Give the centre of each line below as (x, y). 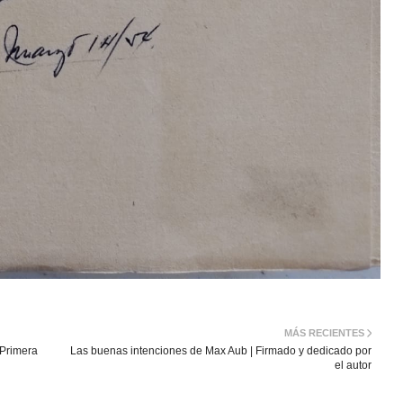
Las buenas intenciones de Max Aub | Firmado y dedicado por (221, 350)
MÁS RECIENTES (324, 332)
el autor (353, 365)
